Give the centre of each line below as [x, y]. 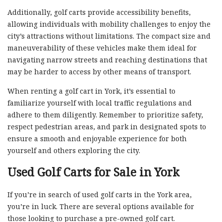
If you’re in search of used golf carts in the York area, [100, 194]
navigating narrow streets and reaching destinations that [107, 59]
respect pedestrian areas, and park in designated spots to [107, 126]
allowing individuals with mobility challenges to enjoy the [109, 24]
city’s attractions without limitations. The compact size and [109, 36]
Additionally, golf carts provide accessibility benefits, [99, 12]
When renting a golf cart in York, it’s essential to [91, 91]
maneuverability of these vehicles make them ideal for [102, 48]
